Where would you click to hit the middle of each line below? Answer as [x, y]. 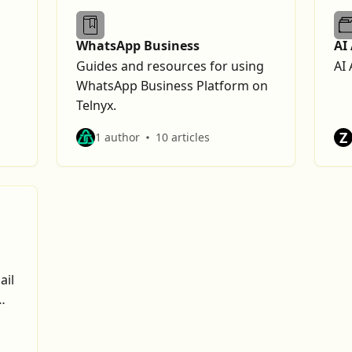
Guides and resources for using [170, 66]
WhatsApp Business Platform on [172, 86]
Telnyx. [96, 105]
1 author [117, 137]
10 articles [183, 137]
